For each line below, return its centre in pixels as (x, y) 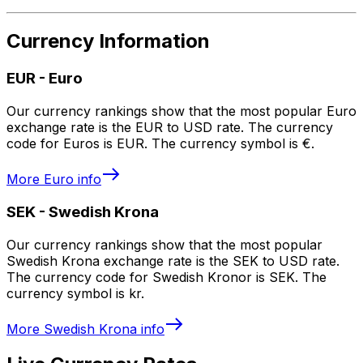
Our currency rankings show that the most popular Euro (181, 111)
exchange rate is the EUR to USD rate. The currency (170, 128)
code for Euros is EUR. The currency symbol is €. (160, 144)
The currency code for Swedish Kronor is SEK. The (167, 277)
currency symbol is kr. (75, 293)
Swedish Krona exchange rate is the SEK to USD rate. (173, 261)
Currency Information (108, 41)
